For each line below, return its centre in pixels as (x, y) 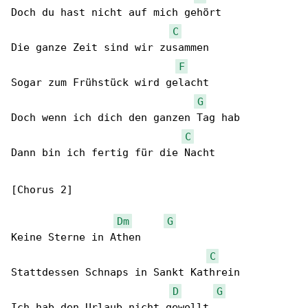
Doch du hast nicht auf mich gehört (116, 13)
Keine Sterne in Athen (76, 238)
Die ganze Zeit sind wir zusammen (110, 48)
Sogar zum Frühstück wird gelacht (110, 83)
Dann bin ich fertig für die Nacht (113, 153)
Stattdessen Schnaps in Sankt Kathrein (125, 273)
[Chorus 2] (42, 190)
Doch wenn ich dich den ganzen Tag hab (125, 118)
